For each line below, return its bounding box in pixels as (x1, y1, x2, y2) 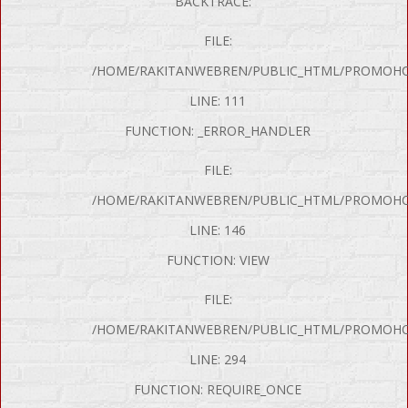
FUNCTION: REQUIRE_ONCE (134, 380, 301, 398)
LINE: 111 (189, 91, 246, 109)
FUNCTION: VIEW (166, 250, 270, 269)
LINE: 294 (189, 350, 246, 368)
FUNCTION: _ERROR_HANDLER (125, 121, 311, 139)
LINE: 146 (189, 220, 246, 239)
